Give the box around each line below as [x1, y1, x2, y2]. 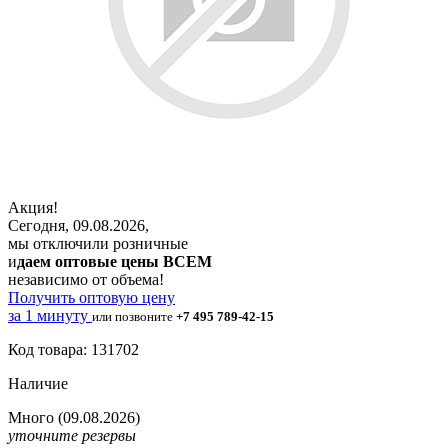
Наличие [8, 374, 68, 392]
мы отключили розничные [8, 234, 188, 252]
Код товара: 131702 [8, 340, 139, 358]
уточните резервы [8, 426, 136, 444]
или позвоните [92, 308, 176, 324]
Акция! [8, 198, 58, 216]
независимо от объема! [8, 270, 164, 288]
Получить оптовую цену [8, 288, 175, 306]
